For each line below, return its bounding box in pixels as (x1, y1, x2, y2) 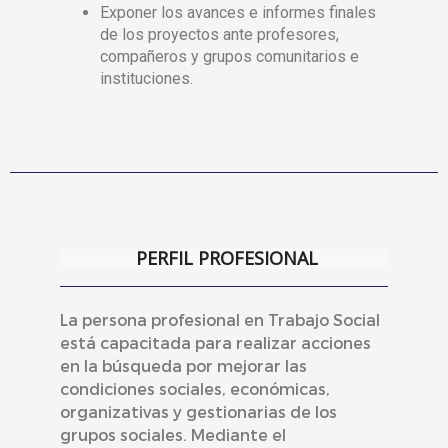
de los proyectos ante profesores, (100, 25, 339, 44)
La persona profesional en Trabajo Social (60, 310, 380, 329)
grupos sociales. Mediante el (60, 425, 286, 444)
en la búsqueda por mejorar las (60, 356, 307, 375)
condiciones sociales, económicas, (60, 379, 330, 398)
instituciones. (100, 69, 193, 88)
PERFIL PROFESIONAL (130, 246, 318, 270)
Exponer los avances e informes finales (100, 3, 376, 22)
